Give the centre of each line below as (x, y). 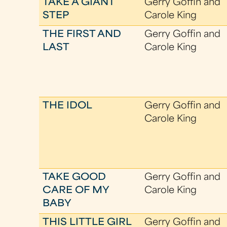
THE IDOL (68, 106)
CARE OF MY (76, 191)
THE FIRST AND (82, 35)
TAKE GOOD (74, 178)
